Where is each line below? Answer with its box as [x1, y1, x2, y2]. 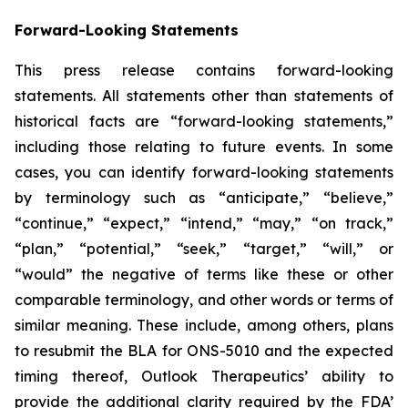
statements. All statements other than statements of [15, 87, 393, 105]
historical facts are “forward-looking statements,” [15, 112, 393, 130]
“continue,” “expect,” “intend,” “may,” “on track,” [15, 214, 393, 232]
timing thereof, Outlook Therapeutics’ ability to [15, 367, 393, 385]
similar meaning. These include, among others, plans [15, 316, 393, 334]
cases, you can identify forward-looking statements [15, 163, 393, 181]
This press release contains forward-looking [15, 61, 393, 79]
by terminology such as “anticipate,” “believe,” [15, 189, 393, 207]
